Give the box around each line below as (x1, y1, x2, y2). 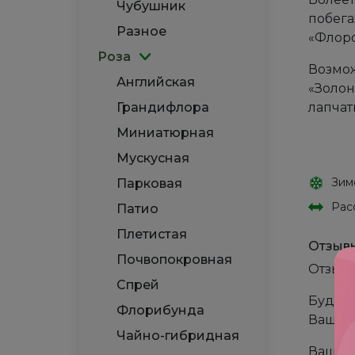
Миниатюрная (116, 125, 214, 140)
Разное (116, 24, 166, 39)
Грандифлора (116, 100, 209, 115)
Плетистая (116, 227, 187, 242)
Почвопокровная (116, 252, 232, 267)
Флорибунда (116, 303, 204, 318)
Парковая (116, 176, 182, 191)
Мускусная (116, 151, 189, 166)
